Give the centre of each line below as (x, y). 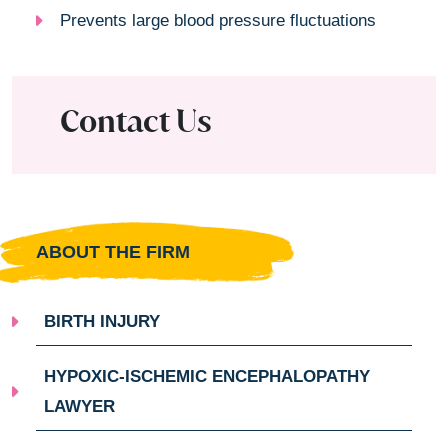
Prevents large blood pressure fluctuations (218, 20)
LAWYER (79, 406)
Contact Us (136, 120)
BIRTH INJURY (102, 321)
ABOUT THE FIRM (113, 251)
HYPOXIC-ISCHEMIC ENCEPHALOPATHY (207, 376)
